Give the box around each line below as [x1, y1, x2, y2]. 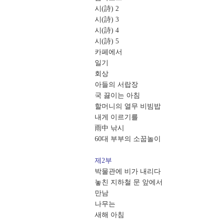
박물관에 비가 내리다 [95, 168, 163, 175]
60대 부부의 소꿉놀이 [95, 135, 163, 143]
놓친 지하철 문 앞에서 [95, 179, 165, 186]
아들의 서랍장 [95, 81, 140, 88]
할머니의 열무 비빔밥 [95, 103, 163, 110]
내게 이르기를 [95, 113, 140, 121]
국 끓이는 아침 [95, 92, 142, 99]
